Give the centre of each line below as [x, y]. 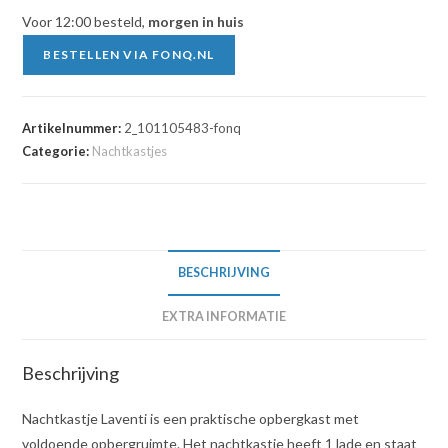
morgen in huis [196, 22]
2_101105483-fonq [183, 128]
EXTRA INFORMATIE [224, 317]
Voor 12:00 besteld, [85, 22]
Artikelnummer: [73, 128]
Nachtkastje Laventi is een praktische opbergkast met [191, 419]
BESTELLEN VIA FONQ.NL [129, 55]
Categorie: [57, 151]
